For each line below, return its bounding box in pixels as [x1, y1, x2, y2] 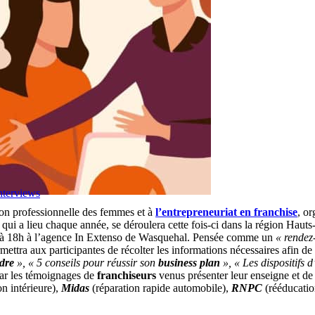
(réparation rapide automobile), [89, 281, 231, 294]
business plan [158, 256, 220, 269]
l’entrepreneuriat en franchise [155, 205, 297, 218]
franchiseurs [97, 269, 156, 281]
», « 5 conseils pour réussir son [14, 256, 158, 269]
